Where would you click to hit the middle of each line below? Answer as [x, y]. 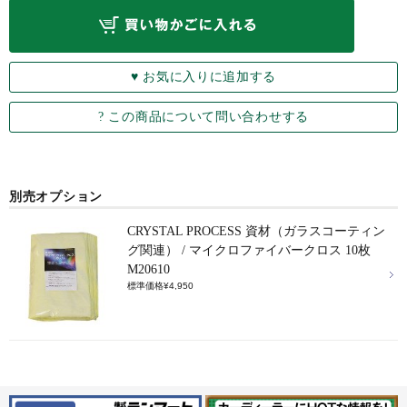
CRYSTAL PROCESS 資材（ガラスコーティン [256, 231]
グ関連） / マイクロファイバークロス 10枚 [249, 250]
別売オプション [56, 197]
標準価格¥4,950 [160, 286]
